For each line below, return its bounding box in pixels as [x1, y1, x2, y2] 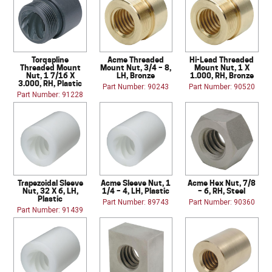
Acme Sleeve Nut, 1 [101, 178, 171, 188]
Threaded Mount [19, 63, 81, 73]
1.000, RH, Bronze [189, 70, 254, 81]
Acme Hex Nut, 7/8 [188, 178, 256, 188]
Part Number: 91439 [17, 206, 84, 215]
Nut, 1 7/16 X [25, 70, 75, 81]
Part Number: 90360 [188, 198, 255, 207]
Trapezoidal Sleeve [17, 178, 83, 188]
